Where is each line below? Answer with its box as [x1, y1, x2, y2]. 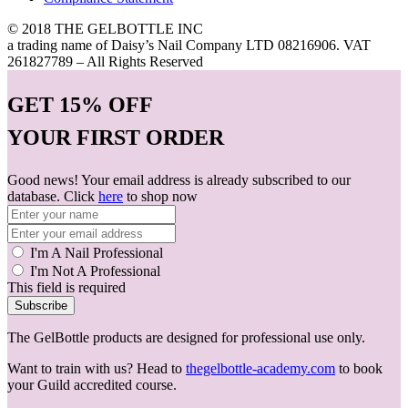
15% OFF [59, 93, 153, 117]
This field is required [7, 280, 126, 296]
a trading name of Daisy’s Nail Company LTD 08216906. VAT [7, 37, 371, 54]
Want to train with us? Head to [7, 361, 186, 377]
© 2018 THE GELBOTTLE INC [7, 21, 203, 37]
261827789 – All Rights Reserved [7, 54, 203, 70]
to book [335, 361, 382, 377]
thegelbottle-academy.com [186, 361, 335, 377]
